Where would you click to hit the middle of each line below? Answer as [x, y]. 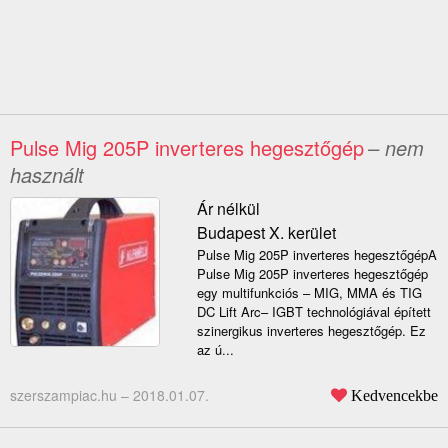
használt [47, 175]
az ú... [215, 350]
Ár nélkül [228, 209]
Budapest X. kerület [266, 233]
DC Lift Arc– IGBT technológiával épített [313, 312]
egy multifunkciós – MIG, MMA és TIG [309, 293]
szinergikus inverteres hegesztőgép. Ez [311, 331]
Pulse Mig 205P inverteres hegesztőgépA [316, 255]
